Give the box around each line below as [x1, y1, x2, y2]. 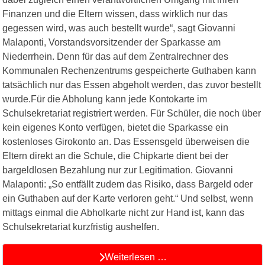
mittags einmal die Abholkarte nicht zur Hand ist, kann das [2, 208, 244, 218]
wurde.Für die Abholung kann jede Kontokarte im [2, 94, 207, 105]
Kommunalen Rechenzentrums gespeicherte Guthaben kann [2, 66, 256, 76]
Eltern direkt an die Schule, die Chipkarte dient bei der [2, 151, 228, 161]
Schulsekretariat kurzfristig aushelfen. [2, 222, 159, 232]
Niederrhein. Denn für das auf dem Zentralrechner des [2, 51, 228, 62]
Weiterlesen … [104, 251, 167, 262]
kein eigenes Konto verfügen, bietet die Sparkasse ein [2, 122, 228, 133]
